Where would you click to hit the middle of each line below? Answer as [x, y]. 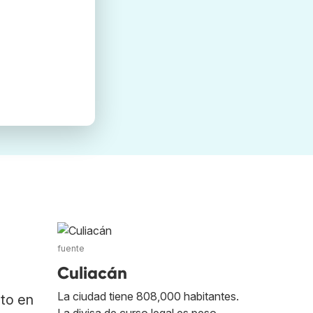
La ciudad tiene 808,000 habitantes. [148, 297]
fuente [71, 249]
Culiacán [92, 273]
